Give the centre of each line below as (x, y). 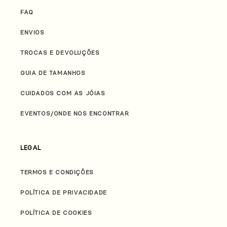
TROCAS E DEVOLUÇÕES (60, 52)
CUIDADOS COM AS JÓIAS (63, 93)
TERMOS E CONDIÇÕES (57, 172)
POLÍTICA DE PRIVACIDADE (64, 192)
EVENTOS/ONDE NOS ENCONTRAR (75, 113)
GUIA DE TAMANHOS (53, 73)
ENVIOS (32, 32)
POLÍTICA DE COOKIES (56, 213)
